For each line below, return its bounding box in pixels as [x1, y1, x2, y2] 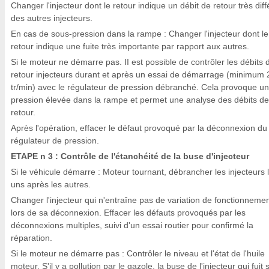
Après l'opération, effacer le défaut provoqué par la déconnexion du [11, 123, 267, 133]
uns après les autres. [11, 180, 91, 189]
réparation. [11, 233, 52, 243]
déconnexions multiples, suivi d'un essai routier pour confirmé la [11, 220, 253, 230]
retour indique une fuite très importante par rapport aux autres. [11, 41, 249, 51]
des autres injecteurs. [11, 13, 92, 23]
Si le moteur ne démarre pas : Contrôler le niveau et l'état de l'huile [11, 249, 265, 258]
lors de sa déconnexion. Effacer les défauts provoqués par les [11, 208, 246, 217]
